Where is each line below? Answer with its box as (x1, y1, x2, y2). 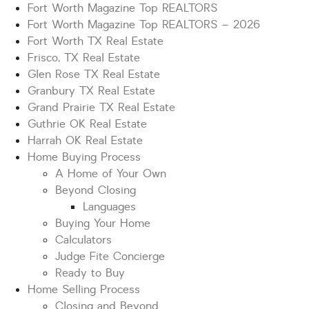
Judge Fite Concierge (55, 249, 165, 264)
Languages (83, 199, 136, 215)
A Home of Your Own (55, 166, 166, 181)
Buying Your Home (55, 216, 150, 231)
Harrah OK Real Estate (28, 133, 143, 148)
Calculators (55, 232, 112, 248)
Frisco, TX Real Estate (28, 50, 140, 66)
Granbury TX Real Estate (28, 83, 155, 99)
